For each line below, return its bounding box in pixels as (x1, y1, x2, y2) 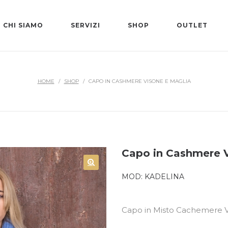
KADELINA (145, 172, 184, 181)
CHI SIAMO (3, 21, 44, 29)
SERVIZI (71, 21, 101, 29)
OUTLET (177, 21, 208, 29)
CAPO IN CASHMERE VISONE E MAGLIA (88, 78, 191, 84)
